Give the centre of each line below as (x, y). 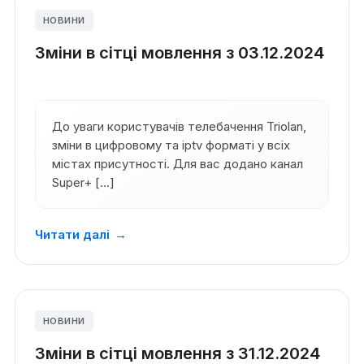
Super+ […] (83, 183)
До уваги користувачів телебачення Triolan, (179, 127)
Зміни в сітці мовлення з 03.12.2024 (179, 53)
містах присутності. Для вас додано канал (177, 164)
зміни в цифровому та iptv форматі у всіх (171, 145)
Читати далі (72, 235)
